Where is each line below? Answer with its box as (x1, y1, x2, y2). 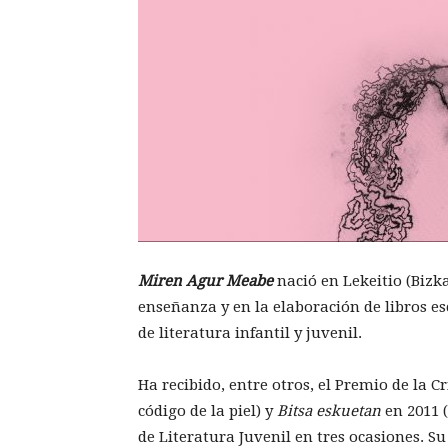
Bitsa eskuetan (277, 402, 385, 420)
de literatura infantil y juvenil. (138, 324, 362, 342)
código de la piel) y (138, 402, 277, 420)
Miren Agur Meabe (138, 272, 273, 290)
